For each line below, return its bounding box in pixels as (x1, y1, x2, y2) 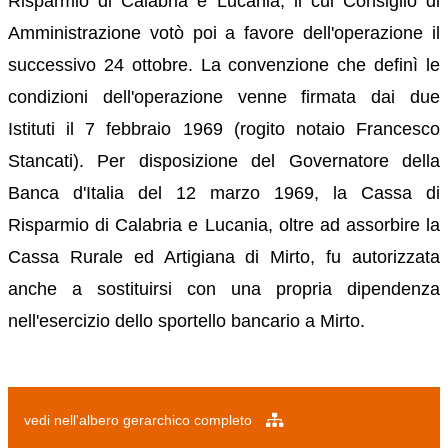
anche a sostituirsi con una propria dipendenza (8, 278, 440, 299)
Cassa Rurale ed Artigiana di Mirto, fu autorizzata (8, 246, 440, 267)
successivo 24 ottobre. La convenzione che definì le (8, 54, 440, 75)
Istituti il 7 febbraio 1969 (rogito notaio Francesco (8, 118, 440, 139)
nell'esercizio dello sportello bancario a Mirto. (8, 310, 365, 331)
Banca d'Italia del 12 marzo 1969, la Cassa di (8, 182, 440, 203)
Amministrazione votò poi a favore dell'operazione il (8, 22, 440, 43)
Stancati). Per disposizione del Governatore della (8, 150, 440, 171)
